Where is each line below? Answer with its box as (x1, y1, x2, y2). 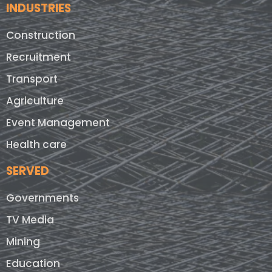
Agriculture (6, 93, 64, 109)
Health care (6, 137, 67, 152)
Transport (6, 72, 58, 87)
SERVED (6, 163, 49, 180)
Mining (6, 234, 40, 250)
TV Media (6, 212, 54, 228)
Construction (6, 28, 75, 43)
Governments (6, 191, 79, 206)
